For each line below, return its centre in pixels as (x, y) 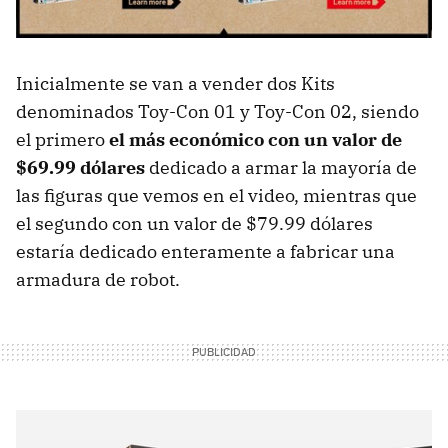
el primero (62, 140)
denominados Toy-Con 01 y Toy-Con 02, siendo (217, 112)
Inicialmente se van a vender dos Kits (175, 84)
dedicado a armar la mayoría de (281, 168)
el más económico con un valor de (255, 140)
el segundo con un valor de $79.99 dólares (194, 224)
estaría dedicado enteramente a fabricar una (205, 252)
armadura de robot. (98, 280)
